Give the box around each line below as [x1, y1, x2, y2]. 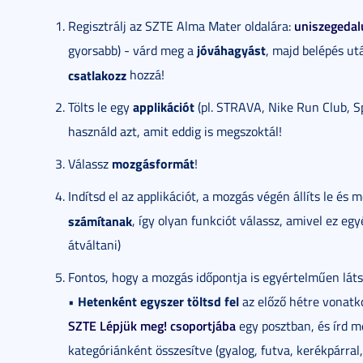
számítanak [68, 211, 132, 229]
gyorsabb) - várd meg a [68, 41, 197, 59]
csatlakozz [68, 66, 126, 83]
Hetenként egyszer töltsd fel [78, 292, 239, 310]
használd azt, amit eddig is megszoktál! [68, 122, 282, 140]
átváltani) [68, 236, 121, 254]
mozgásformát [112, 154, 194, 173]
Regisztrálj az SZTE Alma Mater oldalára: [68, 17, 294, 35]
